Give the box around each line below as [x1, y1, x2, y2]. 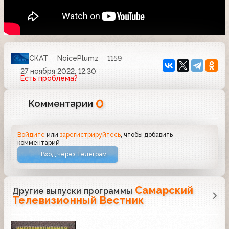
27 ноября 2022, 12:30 [20, 66, 96, 75]
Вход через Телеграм [41, 150, 107, 158]
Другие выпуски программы [12, 186, 135, 196]
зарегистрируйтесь [60, 130, 121, 139]
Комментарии [29, 98, 96, 109]
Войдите [17, 130, 45, 139]
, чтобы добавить [121, 130, 173, 139]
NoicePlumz [57, 54, 99, 63]
